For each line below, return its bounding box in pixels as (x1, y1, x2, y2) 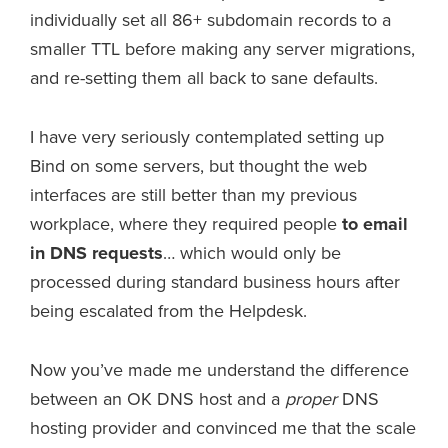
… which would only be (163, 241, 341, 264)
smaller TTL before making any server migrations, (30, 37, 415, 60)
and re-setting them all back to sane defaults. (30, 66, 378, 89)
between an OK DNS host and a (30, 387, 285, 410)
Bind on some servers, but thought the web (30, 154, 367, 177)
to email (342, 212, 408, 235)
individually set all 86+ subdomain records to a (30, 8, 391, 31)
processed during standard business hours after (30, 270, 400, 293)
